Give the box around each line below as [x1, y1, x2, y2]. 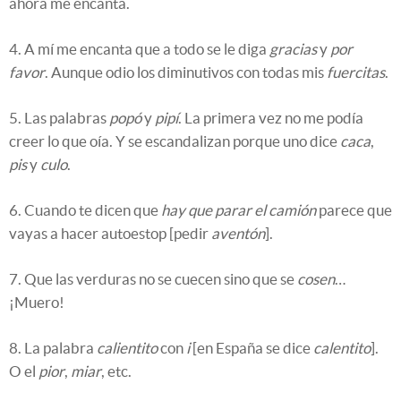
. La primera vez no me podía [178, 108, 363, 126]
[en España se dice [190, 338, 313, 356]
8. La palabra [9, 338, 97, 356]
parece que [316, 200, 392, 218]
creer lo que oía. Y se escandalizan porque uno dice [9, 132, 340, 149]
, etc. [101, 362, 132, 380]
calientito [97, 338, 158, 356]
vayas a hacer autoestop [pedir [9, 224, 211, 242]
